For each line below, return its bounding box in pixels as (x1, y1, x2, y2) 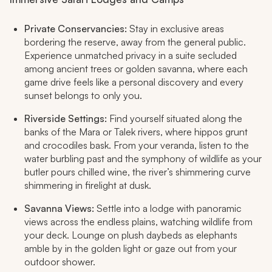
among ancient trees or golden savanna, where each (24, 63, 248, 75)
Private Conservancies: (24, 22, 127, 35)
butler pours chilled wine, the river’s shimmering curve (24, 166, 251, 178)
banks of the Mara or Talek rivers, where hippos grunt (24, 126, 248, 138)
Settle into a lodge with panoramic (97, 202, 242, 215)
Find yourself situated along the (109, 112, 242, 125)
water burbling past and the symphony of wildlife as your (24, 152, 262, 165)
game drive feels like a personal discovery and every (24, 76, 243, 89)
